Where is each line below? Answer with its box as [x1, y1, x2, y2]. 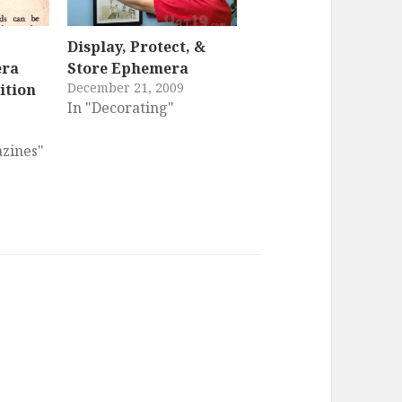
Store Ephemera [66, 58, 188, 79]
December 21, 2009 [66, 79, 184, 97]
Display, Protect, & [66, 37, 205, 57]
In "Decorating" [66, 98, 174, 118]
